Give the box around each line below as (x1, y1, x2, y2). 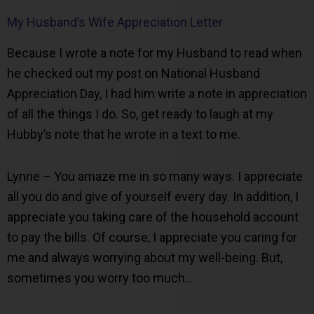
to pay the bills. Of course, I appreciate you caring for (7, 230, 297, 245)
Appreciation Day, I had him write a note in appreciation (7, 86, 307, 101)
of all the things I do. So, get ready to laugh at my (7, 106, 273, 121)
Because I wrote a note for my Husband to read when (7, 45, 302, 60)
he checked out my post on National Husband (7, 65, 260, 81)
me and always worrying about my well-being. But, (7, 250, 282, 266)
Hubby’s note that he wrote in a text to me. (7, 126, 240, 142)
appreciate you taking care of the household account (7, 210, 299, 225)
